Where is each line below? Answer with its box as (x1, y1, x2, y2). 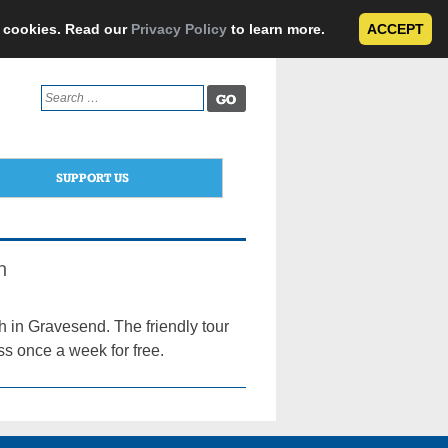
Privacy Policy (131, 21, 227, 37)
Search (39, 86, 79, 100)
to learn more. (227, 21, 329, 37)
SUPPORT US (55, 170, 129, 185)
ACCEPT (367, 21, 424, 37)
